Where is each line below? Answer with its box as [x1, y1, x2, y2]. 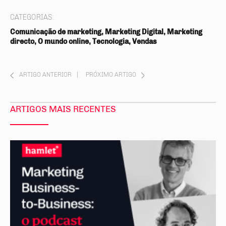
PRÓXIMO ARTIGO [86, 71, 136, 78]
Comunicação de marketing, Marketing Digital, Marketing [10, 28, 202, 36]
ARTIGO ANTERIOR [19, 71, 72, 78]
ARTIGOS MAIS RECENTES [10, 104, 116, 114]
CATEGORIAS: [10, 13, 54, 22]
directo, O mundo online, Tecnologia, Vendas [10, 37, 157, 46]
